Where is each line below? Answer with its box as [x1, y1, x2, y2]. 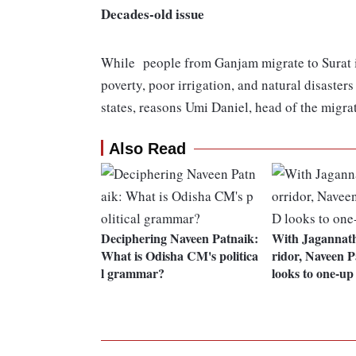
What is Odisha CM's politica [101, 246, 258, 265]
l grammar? [101, 264, 164, 283]
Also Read [109, 140, 186, 158]
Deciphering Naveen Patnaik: [101, 229, 258, 248]
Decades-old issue [101, 4, 204, 25]
